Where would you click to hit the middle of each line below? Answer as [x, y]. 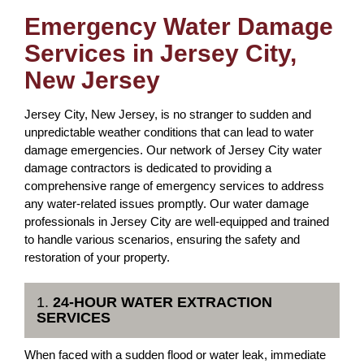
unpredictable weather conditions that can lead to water [169, 132]
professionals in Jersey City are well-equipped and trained [177, 221]
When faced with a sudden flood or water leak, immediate [175, 355]
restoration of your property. [97, 257]
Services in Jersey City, [160, 53]
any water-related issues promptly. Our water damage [167, 204]
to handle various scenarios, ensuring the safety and [162, 239]
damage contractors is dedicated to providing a [148, 168]
